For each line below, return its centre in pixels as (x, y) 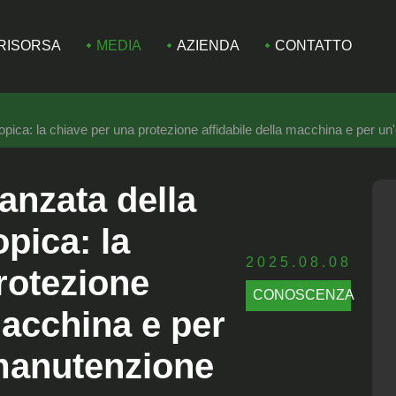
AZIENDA (208, 46)
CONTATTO (313, 46)
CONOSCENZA (303, 295)
